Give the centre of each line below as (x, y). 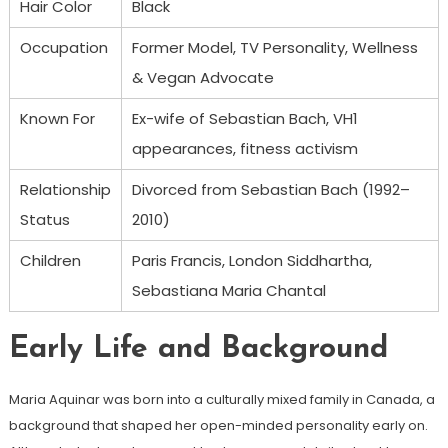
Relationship (65, 189)
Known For (57, 118)
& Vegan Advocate (202, 77)
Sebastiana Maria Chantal (228, 290)
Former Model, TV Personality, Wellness (274, 47)
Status (44, 219)
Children (50, 260)
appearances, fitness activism (244, 148)
